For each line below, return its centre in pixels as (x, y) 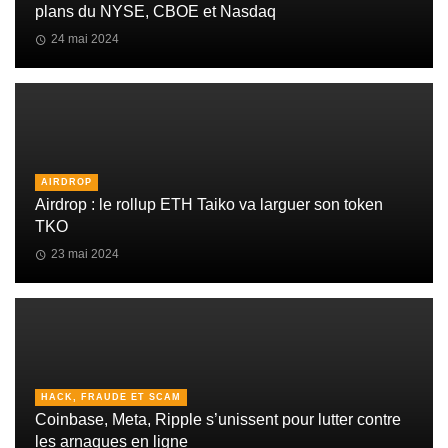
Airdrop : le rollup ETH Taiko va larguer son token (209, 205)
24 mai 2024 (84, 38)
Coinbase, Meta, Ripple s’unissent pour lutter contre (218, 420)
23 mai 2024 (84, 253)
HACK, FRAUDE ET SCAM (111, 396)
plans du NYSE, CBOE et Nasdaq (155, 12)
